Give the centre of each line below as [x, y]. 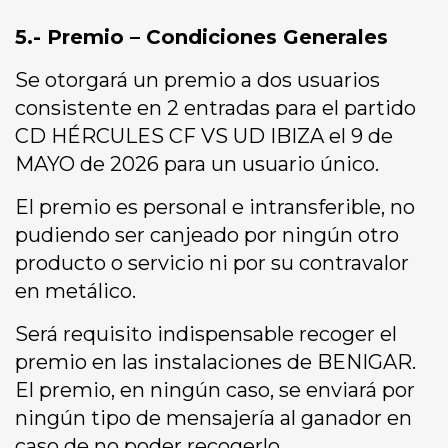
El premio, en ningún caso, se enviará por [215, 390]
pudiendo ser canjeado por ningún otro [207, 235]
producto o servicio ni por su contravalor [212, 263]
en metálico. [75, 291]
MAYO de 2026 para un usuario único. [197, 164]
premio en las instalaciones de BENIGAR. [215, 362]
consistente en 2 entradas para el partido [215, 108]
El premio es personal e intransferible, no [215, 207]
